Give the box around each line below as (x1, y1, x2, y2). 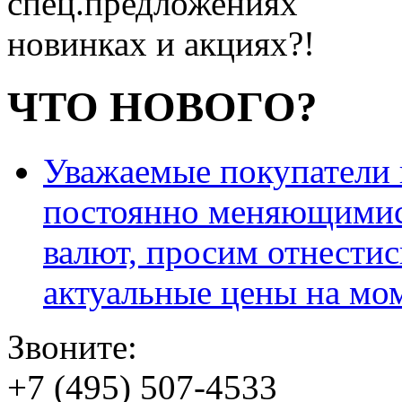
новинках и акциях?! (7, 24, 315, 63)
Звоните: (7, 327, 137, 366)
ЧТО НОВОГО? (7, 83, 318, 131)
